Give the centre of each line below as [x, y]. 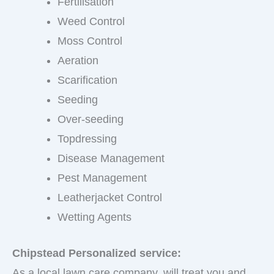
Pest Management [102, 178]
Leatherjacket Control [110, 198]
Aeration [78, 61]
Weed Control [91, 22]
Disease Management [111, 159]
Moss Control [90, 41]
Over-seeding [91, 120]
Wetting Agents [94, 217]
